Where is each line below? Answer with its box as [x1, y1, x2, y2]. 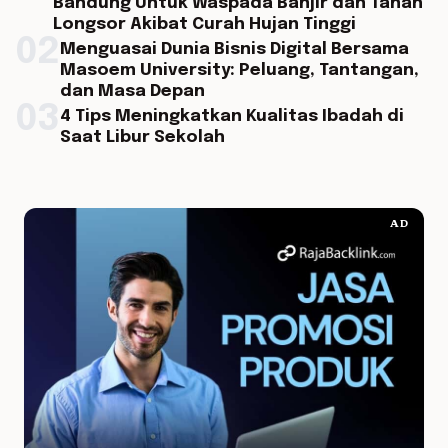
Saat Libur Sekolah [60, 129, 225, 146]
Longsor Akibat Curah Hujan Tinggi [53, 16, 356, 33]
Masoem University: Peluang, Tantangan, [60, 62, 419, 79]
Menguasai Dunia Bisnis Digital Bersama [60, 41, 409, 58]
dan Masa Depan [60, 83, 205, 100]
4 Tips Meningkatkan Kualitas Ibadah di [60, 108, 404, 125]
